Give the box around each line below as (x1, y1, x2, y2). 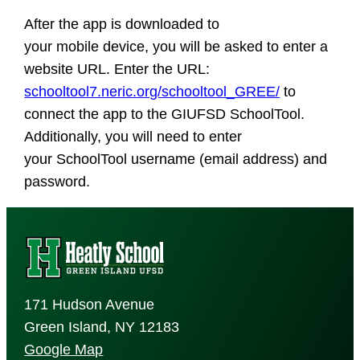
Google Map (24, 341, 104, 358)
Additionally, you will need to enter (24, 128, 243, 145)
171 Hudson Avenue (24, 296, 155, 313)
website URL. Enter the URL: (24, 60, 211, 77)
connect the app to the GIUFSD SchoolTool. (24, 105, 305, 122)
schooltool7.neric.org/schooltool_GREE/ (24, 83, 280, 100)
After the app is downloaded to (24, 15, 220, 32)
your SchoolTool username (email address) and (24, 150, 328, 167)
